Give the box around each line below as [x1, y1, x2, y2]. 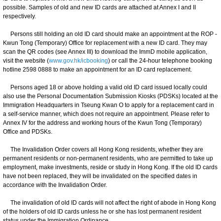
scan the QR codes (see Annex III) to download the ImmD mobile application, [3, 48, 207, 55]
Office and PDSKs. [3, 128, 52, 135]
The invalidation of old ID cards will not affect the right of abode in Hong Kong [3, 199, 216, 206]
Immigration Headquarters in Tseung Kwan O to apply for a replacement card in [3, 101, 214, 109]
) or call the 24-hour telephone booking [108, 57, 212, 64]
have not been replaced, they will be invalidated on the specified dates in [3, 172, 197, 180]
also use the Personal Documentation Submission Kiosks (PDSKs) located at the [3, 92, 218, 100]
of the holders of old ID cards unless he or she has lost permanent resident [3, 208, 201, 215]
